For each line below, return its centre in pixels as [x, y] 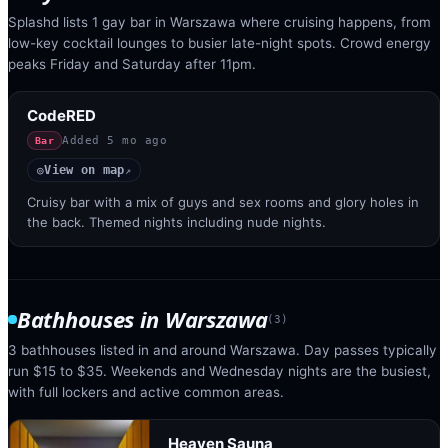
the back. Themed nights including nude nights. [176, 222]
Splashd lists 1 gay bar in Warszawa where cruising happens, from [219, 21]
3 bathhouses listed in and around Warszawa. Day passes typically [222, 350]
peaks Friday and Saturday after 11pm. [132, 63]
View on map [84, 170]
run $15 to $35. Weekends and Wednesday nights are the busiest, [219, 371]
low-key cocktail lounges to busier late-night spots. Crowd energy [219, 42]
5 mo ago [137, 140]
